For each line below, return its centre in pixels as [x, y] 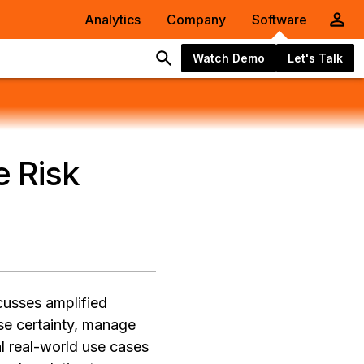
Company [196, 19]
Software [279, 19]
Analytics [113, 19]
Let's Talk [315, 58]
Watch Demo [229, 58]
